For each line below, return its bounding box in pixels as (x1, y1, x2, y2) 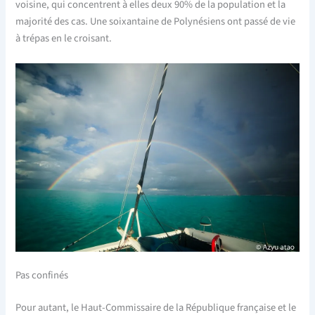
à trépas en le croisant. (15, 30, 112, 46)
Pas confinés (15, 268, 69, 283)
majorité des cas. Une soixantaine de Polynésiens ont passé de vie (15, 13, 296, 29)
